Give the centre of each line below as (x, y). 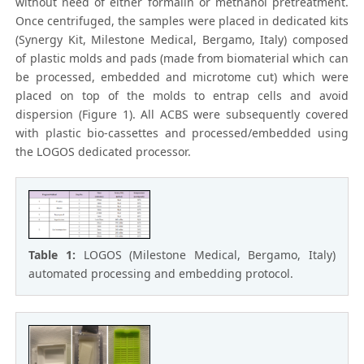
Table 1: (56, 254)
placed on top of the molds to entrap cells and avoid (182, 96)
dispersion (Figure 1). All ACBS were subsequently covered (182, 115)
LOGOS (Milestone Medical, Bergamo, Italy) (209, 254)
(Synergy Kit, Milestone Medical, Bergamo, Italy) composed (182, 40)
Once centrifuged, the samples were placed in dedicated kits (182, 21)
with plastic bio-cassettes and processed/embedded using (182, 133)
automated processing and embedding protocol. (161, 273)
